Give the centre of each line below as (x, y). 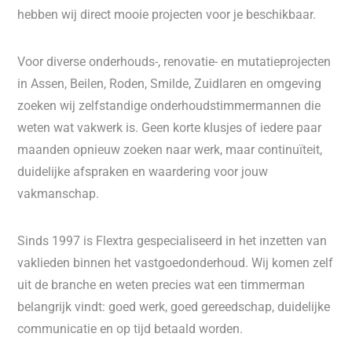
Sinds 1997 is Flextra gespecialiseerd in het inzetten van (172, 241)
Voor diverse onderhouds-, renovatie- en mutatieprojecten (174, 62)
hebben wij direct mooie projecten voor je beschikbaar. (167, 15)
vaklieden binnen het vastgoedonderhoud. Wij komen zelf (176, 263)
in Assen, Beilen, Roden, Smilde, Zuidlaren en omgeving (170, 84)
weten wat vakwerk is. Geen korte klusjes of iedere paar (170, 128)
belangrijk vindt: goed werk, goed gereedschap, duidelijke (174, 307)
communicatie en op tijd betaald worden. (130, 329)
